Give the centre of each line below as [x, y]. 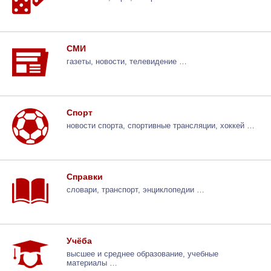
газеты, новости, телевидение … [127, 61]
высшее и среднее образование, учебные [142, 254]
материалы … [92, 263]
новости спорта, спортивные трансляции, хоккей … [161, 126]
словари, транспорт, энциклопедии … [135, 190]
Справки [85, 176]
